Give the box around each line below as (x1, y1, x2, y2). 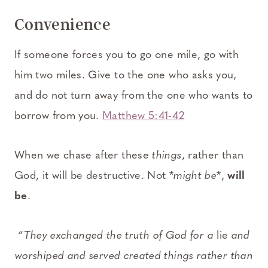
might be (173, 170, 217, 182)
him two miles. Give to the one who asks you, (14, 69, 237, 81)
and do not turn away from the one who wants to (14, 90, 253, 102)
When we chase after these (14, 150, 153, 162)
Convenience (14, 14, 111, 34)
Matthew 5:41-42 (102, 110, 185, 122)
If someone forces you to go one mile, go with (14, 49, 239, 61)
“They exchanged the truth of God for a (18, 230, 217, 242)
